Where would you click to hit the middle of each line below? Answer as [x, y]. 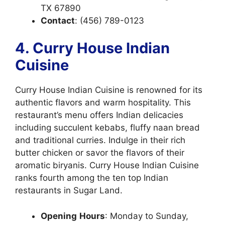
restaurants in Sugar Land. [69, 190]
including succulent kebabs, [71, 128]
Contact [58, 20]
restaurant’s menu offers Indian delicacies [99, 115]
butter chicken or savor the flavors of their [100, 153]
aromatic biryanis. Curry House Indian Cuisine [107, 165]
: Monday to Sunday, [147, 216]
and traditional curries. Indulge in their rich [100, 140]
